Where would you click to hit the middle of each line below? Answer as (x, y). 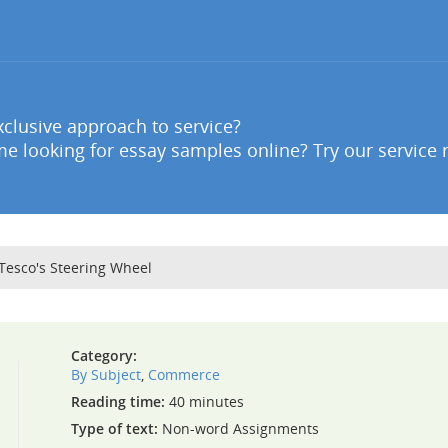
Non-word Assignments (238, 428)
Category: (103, 355)
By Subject (105, 374)
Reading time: (117, 401)
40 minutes (204, 401)
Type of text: (114, 428)
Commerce (183, 374)
